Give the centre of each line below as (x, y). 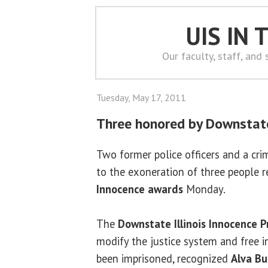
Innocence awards (140, 189)
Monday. (204, 189)
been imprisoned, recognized (164, 258)
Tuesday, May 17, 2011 (141, 98)
